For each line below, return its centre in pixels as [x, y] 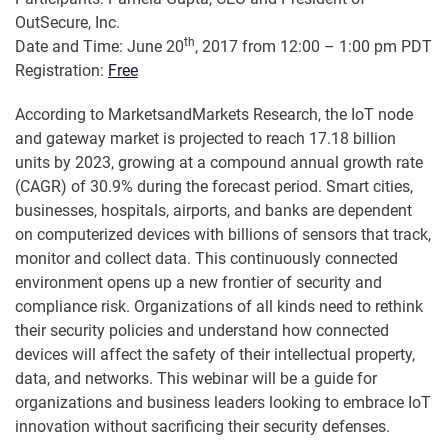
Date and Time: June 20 [99, 47]
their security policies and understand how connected [202, 331]
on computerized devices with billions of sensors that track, [223, 235]
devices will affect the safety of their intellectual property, [215, 355]
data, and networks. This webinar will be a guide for [196, 379]
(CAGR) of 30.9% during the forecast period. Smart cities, [214, 187]
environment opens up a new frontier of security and [198, 283]
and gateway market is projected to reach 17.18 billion [205, 139]
